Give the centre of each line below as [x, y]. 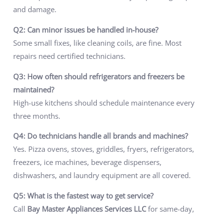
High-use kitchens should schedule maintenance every [104, 102]
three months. [36, 116]
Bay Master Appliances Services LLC [86, 209]
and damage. [35, 9]
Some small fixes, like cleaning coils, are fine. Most [97, 43]
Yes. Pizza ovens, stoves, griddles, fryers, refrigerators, [103, 149]
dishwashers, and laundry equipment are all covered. [102, 175]
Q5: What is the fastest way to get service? [83, 195]
